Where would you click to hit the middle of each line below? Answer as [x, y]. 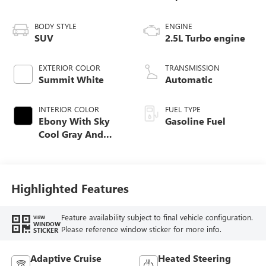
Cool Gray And [71, 134]
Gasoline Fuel [195, 121]
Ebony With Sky [74, 121]
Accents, [57, 160]
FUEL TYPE [183, 109]
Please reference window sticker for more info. [141, 229]
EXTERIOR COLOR [69, 67]
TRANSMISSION [192, 67]
